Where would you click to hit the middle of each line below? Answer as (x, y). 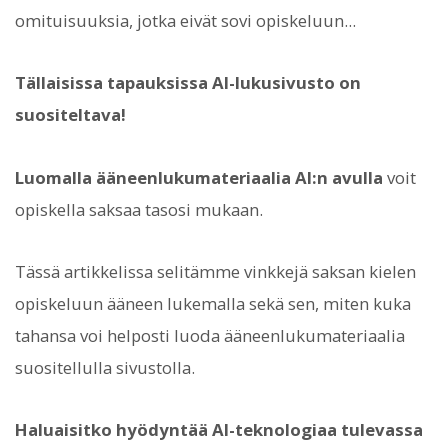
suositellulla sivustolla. (105, 367)
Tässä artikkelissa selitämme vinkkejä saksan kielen (215, 271)
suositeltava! (70, 115)
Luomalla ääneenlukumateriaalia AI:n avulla (199, 177)
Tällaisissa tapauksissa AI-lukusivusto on (188, 83)
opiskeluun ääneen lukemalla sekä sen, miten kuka (213, 303)
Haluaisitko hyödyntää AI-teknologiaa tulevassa (219, 430)
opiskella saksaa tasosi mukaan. (139, 209)
